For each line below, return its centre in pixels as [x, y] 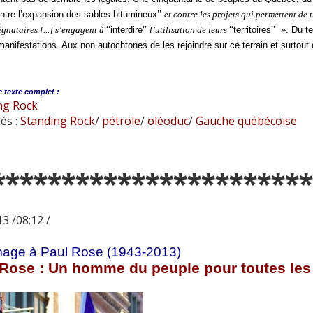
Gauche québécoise [245, 121]
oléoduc [166, 121]
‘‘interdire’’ [128, 30]
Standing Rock [57, 121]
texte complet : [31, 92]
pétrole [119, 121]
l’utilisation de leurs [189, 30]
